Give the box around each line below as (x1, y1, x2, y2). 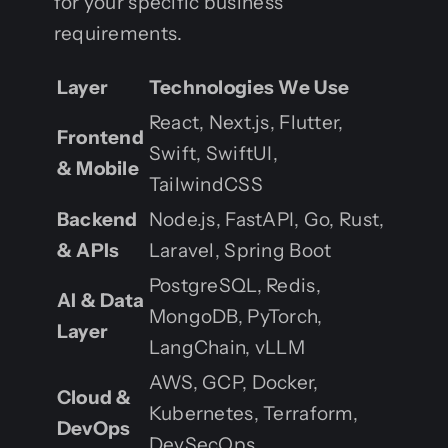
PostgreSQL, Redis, (148, 273, 321, 297)
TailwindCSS (148, 172, 263, 196)
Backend (56, 207, 138, 231)
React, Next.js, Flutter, (148, 110, 344, 134)
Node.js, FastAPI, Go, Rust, (148, 207, 385, 231)
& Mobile (56, 156, 140, 180)
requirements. (53, 21, 183, 45)
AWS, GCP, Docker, (148, 370, 319, 394)
